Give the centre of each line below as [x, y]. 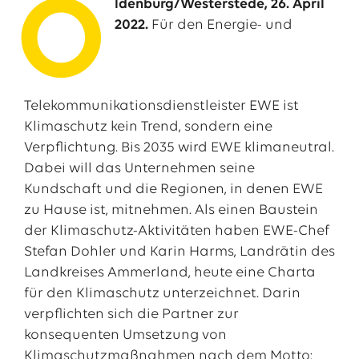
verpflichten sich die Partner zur [131, 315]
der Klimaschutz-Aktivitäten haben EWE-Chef [176, 231]
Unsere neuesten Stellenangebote [118, 241]
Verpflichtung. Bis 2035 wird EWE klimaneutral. [179, 148]
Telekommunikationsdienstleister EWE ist [161, 106]
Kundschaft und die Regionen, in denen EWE [173, 190]
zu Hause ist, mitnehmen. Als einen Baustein [171, 210]
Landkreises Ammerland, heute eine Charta [169, 273]
